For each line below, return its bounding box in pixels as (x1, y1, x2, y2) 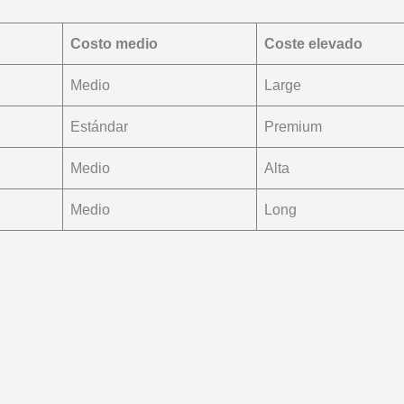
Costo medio (70, 35, 158, 51)
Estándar (70, 118, 128, 134)
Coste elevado (264, 35, 363, 51)
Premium (264, 118, 322, 134)
